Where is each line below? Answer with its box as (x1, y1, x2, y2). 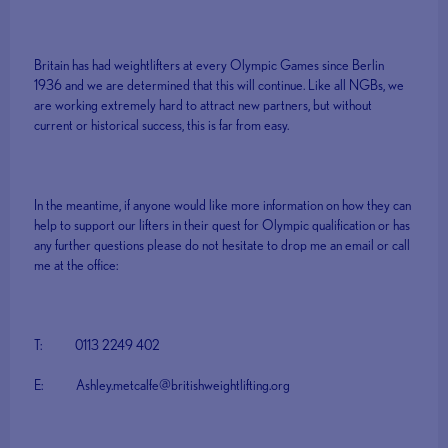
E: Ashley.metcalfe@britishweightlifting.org (34, 377, 291, 394)
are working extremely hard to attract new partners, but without (34, 97, 373, 114)
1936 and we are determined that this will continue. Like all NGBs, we (34, 77, 405, 94)
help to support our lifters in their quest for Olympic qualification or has (34, 217, 411, 234)
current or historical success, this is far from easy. (34, 117, 290, 134)
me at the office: (34, 257, 119, 274)
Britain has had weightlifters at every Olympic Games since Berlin (34, 57, 385, 74)
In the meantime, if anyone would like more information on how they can (34, 197, 412, 214)
